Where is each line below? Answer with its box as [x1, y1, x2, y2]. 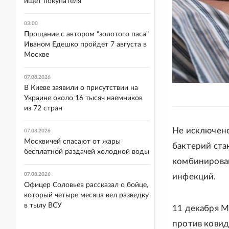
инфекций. [172, 172, 216, 181]
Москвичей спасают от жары [24, 138, 121, 145]
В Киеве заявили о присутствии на [24, 84, 138, 91]
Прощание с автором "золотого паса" [24, 31, 149, 38]
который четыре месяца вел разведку [24, 192, 149, 199]
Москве [24, 51, 49, 58]
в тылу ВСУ [24, 202, 62, 209]
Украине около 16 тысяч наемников [24, 95, 143, 102]
